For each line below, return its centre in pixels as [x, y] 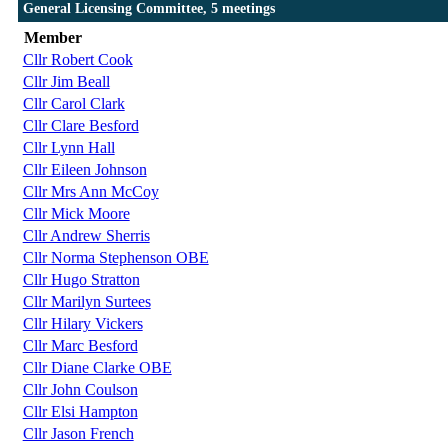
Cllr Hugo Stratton [81, 280]
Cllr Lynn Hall [68, 148]
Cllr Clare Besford [80, 126]
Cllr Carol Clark [73, 104]
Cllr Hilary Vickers [82, 324]
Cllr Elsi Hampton [80, 412]
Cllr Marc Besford [80, 346]
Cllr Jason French [78, 434]
